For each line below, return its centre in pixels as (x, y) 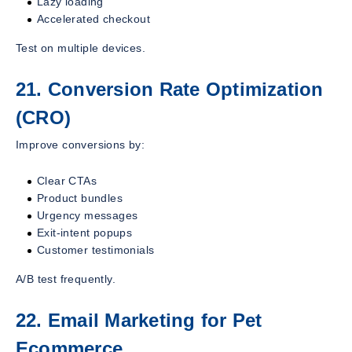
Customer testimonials (96, 250)
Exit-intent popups (85, 233)
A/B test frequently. (66, 279)
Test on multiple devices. (81, 48)
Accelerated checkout (93, 19)
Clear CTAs (67, 181)
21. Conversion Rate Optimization (170, 90)
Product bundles (80, 198)
